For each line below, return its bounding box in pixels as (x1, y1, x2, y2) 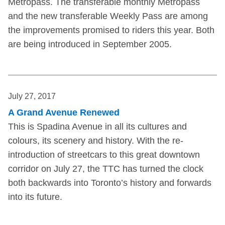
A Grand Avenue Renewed (8, 107, 120, 118)
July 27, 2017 (8, 92, 56, 101)
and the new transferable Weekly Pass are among (8, 11, 208, 22)
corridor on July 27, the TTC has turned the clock (8, 164, 203, 174)
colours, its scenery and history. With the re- (8, 136, 183, 146)
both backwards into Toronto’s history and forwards (8, 178, 211, 188)
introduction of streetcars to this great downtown (8, 150, 200, 160)
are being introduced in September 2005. (8, 39, 172, 50)
